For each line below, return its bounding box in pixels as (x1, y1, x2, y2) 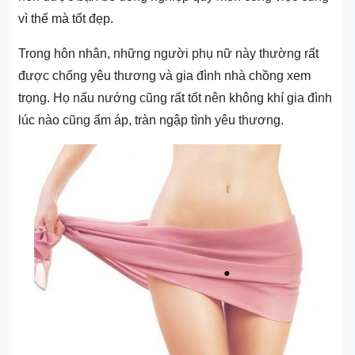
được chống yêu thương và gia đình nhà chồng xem (18, 69, 311, 83)
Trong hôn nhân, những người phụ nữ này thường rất (18, 47, 319, 61)
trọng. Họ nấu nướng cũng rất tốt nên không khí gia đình (18, 91, 332, 105)
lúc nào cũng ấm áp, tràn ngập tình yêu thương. (18, 113, 284, 128)
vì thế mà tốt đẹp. (18, 12, 113, 26)
